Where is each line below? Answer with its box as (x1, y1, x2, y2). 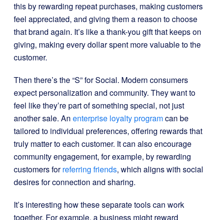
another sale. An (14, 112, 73, 124)
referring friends (62, 164, 117, 175)
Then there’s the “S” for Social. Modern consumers (14, 74, 188, 85)
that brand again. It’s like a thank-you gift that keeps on (14, 26, 201, 37)
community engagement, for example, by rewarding (14, 151, 191, 162)
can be (163, 112, 189, 124)
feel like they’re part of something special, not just (14, 100, 184, 111)
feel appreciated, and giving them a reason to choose (14, 13, 197, 25)
